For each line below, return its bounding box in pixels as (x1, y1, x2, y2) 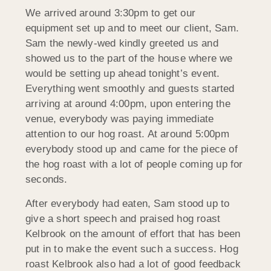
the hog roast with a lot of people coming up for (25, 158, 243, 171)
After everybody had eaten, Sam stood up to (25, 197, 230, 209)
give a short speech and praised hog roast (25, 212, 221, 224)
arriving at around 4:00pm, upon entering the (25, 98, 230, 110)
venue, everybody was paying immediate (25, 113, 214, 125)
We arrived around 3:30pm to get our (25, 7, 195, 19)
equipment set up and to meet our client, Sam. (25, 22, 240, 34)
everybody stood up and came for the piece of (25, 143, 238, 155)
